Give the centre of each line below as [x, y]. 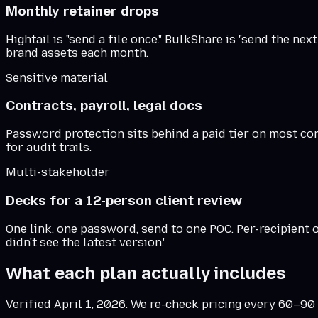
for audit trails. [49, 148]
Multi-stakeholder [58, 172]
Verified [30, 305]
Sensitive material [57, 77]
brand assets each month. [77, 53]
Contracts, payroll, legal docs [104, 106]
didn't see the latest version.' [85, 242]
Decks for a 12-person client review [124, 200]
